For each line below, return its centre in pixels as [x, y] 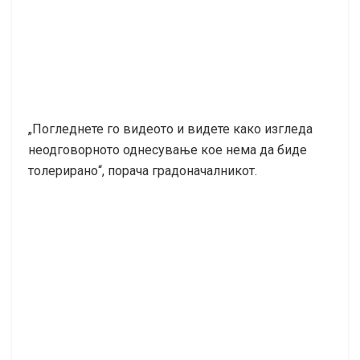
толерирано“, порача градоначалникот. [143, 170]
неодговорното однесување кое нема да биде [168, 149]
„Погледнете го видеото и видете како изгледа [170, 129]
